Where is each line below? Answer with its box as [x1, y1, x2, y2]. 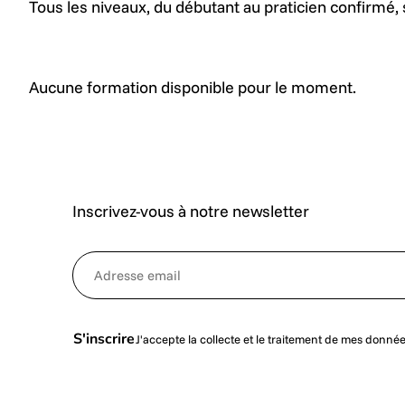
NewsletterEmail [71, 251, 173, 269]
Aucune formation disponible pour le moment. [29, 76, 356, 98]
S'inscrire [73, 328, 135, 349]
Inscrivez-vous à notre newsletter [72, 200, 309, 221]
